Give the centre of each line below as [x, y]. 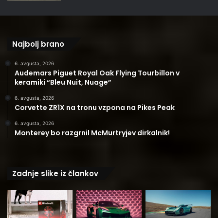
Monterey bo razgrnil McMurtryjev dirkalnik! [92, 133]
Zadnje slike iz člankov [55, 173]
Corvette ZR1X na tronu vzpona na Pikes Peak [95, 108]
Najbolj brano [38, 44]
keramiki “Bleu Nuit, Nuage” [63, 82]
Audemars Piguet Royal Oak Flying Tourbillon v [97, 73]
